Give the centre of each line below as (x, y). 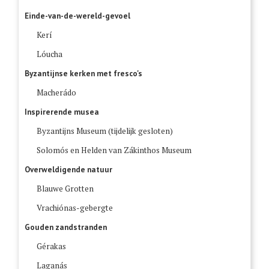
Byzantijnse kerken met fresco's (83, 74)
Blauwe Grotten (65, 189)
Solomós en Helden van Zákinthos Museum (114, 150)
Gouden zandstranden (66, 227)
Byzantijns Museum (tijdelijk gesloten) (105, 131)
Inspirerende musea (62, 112)
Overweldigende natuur (68, 170)
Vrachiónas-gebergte (75, 208)
